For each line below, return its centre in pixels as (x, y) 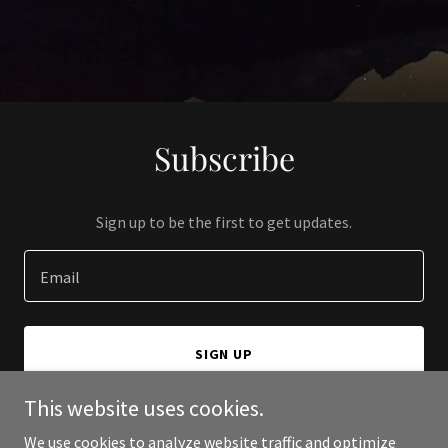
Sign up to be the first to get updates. (224, 222)
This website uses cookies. (144, 408)
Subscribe (224, 157)
